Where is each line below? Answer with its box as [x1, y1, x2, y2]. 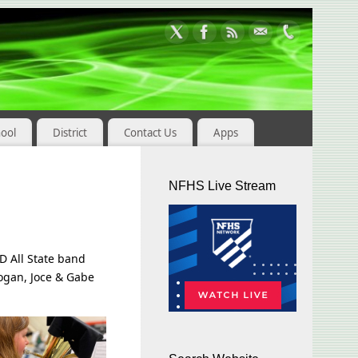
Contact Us [123, 125, 177, 140]
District [52, 125, 87, 140]
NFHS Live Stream [169, 179, 276, 193]
